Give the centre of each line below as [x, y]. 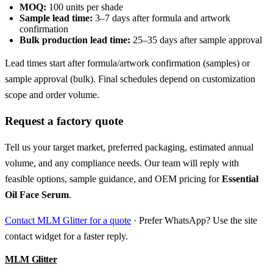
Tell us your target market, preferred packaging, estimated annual [129, 147]
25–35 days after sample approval [196, 40]
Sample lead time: [56, 18]
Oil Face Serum [37, 194]
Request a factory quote [64, 121]
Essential [240, 179]
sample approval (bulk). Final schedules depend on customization [130, 79]
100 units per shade [85, 7]
